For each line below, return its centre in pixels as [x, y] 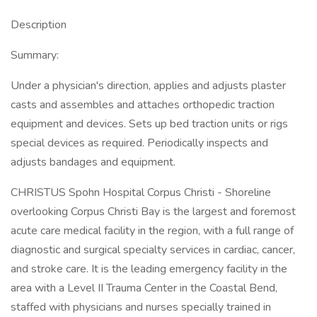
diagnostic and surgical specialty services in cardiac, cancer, [153, 250]
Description [39, 25]
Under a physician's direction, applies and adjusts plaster [148, 86]
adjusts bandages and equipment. [93, 162]
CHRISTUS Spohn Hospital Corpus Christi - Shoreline [141, 192]
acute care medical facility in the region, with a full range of [152, 231]
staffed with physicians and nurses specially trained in [141, 307]
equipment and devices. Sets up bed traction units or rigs [149, 124]
